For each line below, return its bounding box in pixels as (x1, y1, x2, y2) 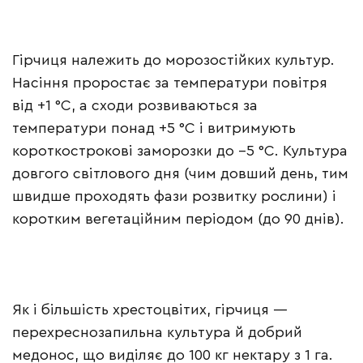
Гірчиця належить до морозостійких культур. (12, 53, 335, 68)
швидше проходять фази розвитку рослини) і (12, 189, 336, 204)
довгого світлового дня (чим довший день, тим (12, 166, 348, 181)
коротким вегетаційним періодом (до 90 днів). (12, 211, 344, 227)
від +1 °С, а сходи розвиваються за (12, 98, 258, 113)
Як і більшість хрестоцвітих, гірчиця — (12, 302, 288, 318)
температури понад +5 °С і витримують (12, 121, 296, 136)
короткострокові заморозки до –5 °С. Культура (12, 143, 348, 159)
